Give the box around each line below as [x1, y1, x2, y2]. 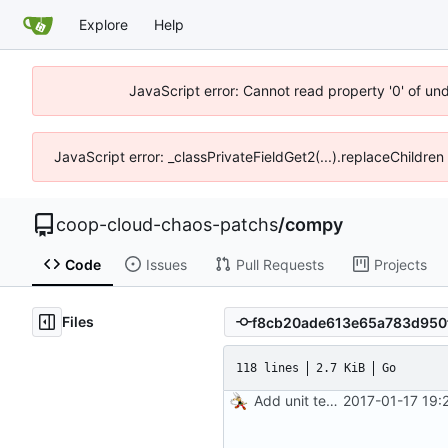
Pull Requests [235, 255, 324, 273]
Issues [145, 255, 187, 273]
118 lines [236, 360, 299, 375]
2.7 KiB [316, 360, 365, 375]
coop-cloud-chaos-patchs [56, 214, 278, 235]
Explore [79, 15, 128, 33]
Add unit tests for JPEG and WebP [326, 392, 338, 410]
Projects [373, 255, 427, 273]
